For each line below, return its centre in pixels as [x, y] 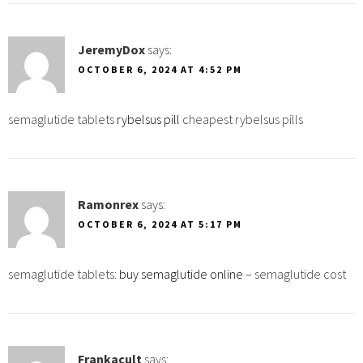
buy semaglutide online [181, 273]
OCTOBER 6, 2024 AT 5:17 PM [160, 224]
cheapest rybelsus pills [241, 119]
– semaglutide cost [295, 273]
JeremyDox [111, 49]
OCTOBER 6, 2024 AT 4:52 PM [160, 69]
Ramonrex [108, 204]
